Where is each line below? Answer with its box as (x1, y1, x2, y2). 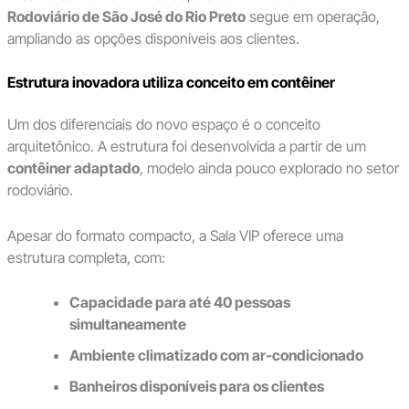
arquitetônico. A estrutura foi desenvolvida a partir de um (6, 136, 366, 155)
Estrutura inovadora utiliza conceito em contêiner (6, 72, 335, 91)
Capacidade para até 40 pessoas (68, 293, 290, 312)
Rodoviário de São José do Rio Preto (6, 7, 246, 26)
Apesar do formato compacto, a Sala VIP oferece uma (6, 225, 343, 245)
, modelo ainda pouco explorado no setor (139, 158, 399, 177)
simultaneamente (68, 315, 186, 334)
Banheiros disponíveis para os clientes (68, 377, 324, 396)
